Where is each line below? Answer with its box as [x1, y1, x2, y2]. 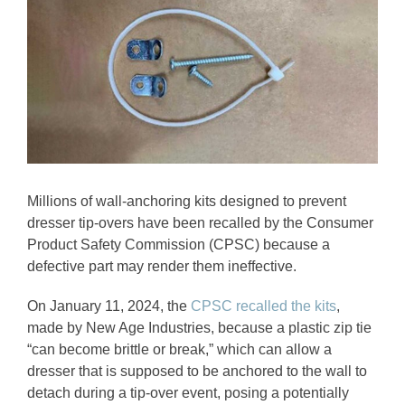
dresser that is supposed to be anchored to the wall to [27, 363, 367, 379]
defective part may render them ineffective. [27, 258, 297, 274]
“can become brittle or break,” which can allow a [27, 341, 332, 357]
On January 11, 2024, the [27, 297, 191, 314]
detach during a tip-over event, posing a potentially [27, 384, 349, 400]
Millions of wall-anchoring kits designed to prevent [27, 193, 346, 209]
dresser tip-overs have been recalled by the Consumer [27, 214, 373, 231]
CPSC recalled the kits [191, 297, 336, 314]
